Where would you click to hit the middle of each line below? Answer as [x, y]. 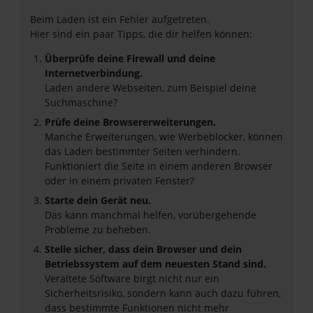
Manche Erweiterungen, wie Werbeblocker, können [164, 137]
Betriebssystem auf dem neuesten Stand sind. [155, 264]
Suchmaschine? [81, 102]
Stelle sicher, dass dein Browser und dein [143, 249]
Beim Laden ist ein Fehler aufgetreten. [120, 19]
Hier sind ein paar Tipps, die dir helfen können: [141, 34]
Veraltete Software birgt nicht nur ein [132, 278]
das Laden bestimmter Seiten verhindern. [143, 151]
